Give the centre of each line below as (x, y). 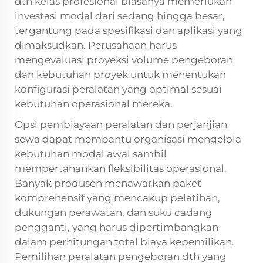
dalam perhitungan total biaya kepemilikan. (124, 242)
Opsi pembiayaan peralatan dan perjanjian (121, 124)
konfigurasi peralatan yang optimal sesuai (118, 89)
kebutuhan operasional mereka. (94, 104)
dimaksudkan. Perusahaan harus (96, 45)
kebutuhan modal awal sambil (91, 154)
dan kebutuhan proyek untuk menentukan (120, 74)
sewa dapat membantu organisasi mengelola (128, 139)
